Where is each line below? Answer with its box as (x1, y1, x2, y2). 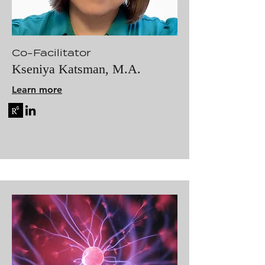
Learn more (12, 84, 62, 95)
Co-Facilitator (12, 47, 91, 59)
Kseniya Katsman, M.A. (12, 62, 141, 76)
